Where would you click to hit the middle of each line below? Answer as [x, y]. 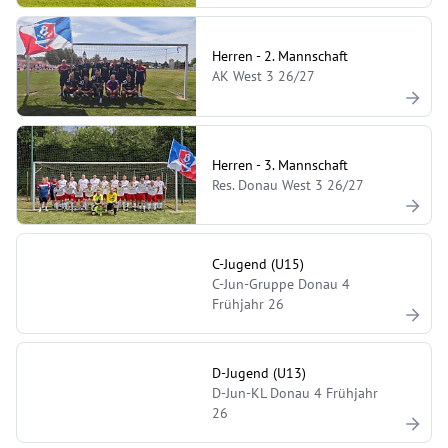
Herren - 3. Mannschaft [280, 164]
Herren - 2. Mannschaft [280, 56]
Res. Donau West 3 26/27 [288, 184]
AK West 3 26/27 [264, 76]
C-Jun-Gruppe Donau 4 [281, 283]
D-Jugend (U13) [259, 372]
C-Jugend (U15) [258, 263]
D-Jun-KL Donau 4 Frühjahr [295, 392]
